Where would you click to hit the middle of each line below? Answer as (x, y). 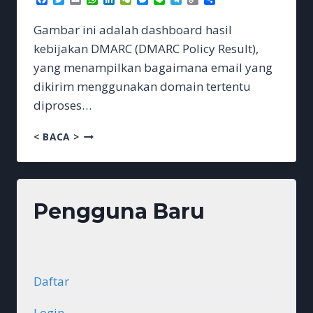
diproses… (63, 105)
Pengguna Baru (119, 211)
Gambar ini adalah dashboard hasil (133, 29)
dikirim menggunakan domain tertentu (142, 86)
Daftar (51, 282)
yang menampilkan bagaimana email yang (153, 67)
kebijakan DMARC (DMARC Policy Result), (146, 48)
